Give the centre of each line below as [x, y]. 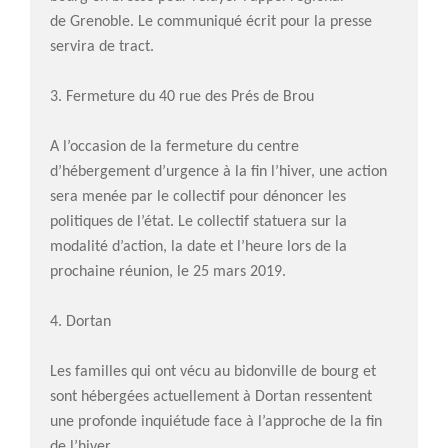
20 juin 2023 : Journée [300, 64]
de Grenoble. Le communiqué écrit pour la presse [211, 21]
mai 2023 [261, 134]
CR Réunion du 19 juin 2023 [316, 35]
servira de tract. [102, 46]
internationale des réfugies [318, 84]
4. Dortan [80, 321]
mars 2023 [266, 183]
